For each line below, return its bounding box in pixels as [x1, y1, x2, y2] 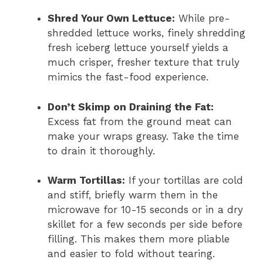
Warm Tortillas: [48, 174, 125, 187]
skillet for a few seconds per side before [48, 218, 242, 231]
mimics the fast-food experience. [48, 71, 208, 83]
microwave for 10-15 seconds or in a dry [48, 204, 243, 216]
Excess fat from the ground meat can [48, 115, 232, 127]
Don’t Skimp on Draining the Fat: [48, 100, 214, 113]
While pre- [175, 12, 230, 25]
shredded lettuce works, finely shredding [48, 27, 245, 39]
